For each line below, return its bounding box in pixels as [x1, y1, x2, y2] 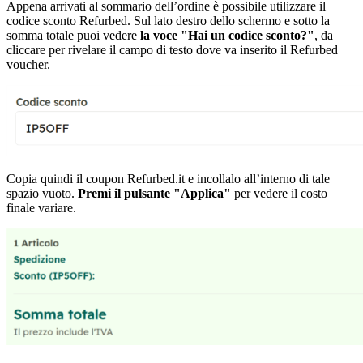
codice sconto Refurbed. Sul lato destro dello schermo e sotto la [6, 13, 330, 28]
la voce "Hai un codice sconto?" [140, 28, 314, 42]
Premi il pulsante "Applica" [78, 186, 231, 200]
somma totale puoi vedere [6, 28, 140, 42]
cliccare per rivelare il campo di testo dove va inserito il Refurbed [6, 42, 338, 57]
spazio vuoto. [6, 186, 78, 200]
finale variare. [6, 200, 76, 215]
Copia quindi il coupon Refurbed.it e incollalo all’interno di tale [6, 171, 330, 186]
